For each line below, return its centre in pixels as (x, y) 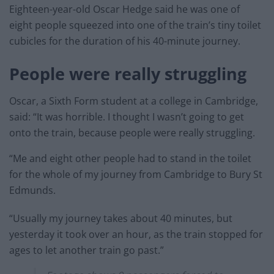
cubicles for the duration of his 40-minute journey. (125, 41)
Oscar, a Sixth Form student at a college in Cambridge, (134, 101)
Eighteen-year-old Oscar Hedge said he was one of (124, 9)
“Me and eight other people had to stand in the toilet (130, 159)
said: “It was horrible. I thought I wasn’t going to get (127, 117)
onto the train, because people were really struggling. (132, 133)
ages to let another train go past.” (87, 250)
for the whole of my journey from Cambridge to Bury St (136, 175)
